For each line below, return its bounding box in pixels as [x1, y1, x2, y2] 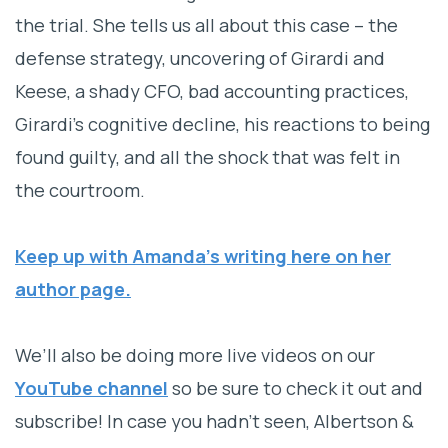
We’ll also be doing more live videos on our [15, 343, 375, 368]
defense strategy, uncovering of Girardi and [15, 46, 385, 71]
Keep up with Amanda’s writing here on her [15, 244, 391, 269]
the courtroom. [15, 178, 145, 203]
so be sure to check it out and [168, 376, 423, 401]
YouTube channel [15, 376, 168, 401]
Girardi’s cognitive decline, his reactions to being [15, 112, 430, 137]
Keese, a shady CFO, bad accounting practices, [15, 79, 409, 104]
